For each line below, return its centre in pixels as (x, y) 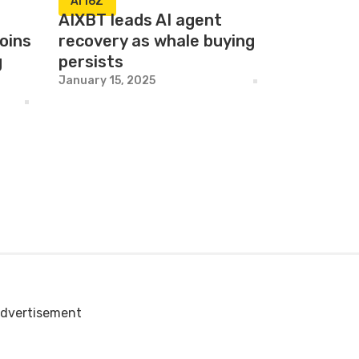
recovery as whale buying (157, 41)
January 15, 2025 (107, 81)
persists (91, 62)
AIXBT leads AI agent (140, 20)
